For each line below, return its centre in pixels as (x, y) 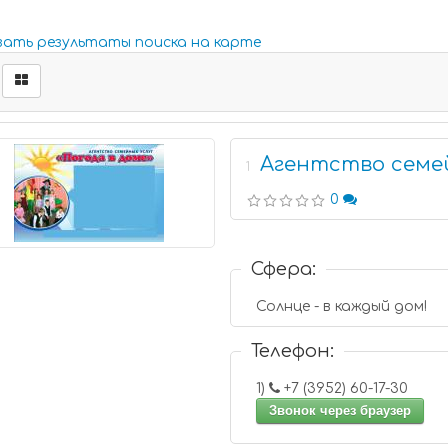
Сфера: (284, 269)
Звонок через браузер (340, 410)
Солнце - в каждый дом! (342, 306)
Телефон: (293, 351)
